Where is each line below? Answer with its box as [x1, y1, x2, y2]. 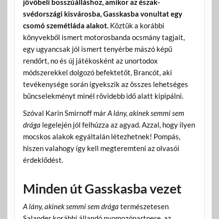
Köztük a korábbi [108, 21, 164, 30]
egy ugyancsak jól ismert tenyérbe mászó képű [22, 44, 172, 53]
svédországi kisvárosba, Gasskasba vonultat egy [22, 9, 182, 18]
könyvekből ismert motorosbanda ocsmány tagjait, [22, 32, 185, 42]
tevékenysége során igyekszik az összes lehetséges [22, 79, 188, 88]
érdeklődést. [22, 155, 63, 164]
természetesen [118, 202, 169, 211]
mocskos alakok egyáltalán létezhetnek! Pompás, [22, 131, 180, 141]
